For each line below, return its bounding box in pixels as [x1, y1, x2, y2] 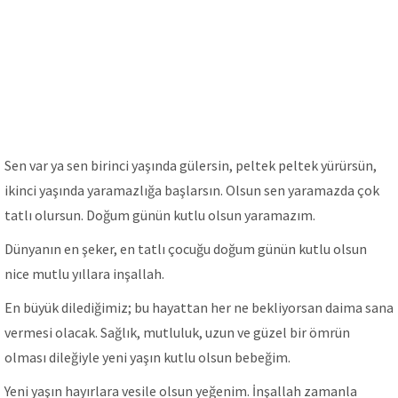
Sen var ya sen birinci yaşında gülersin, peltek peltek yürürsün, [4, 156, 377, 174]
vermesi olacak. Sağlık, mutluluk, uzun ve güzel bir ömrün [4, 323, 350, 341]
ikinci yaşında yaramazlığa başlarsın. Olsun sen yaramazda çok [4, 181, 379, 199]
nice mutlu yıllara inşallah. [4, 265, 164, 283]
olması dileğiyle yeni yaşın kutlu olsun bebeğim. [4, 348, 291, 366]
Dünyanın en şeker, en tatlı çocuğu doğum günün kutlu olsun [4, 240, 367, 258]
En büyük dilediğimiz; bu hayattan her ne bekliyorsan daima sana [4, 298, 394, 316]
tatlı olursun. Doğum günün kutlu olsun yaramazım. [4, 206, 315, 224]
